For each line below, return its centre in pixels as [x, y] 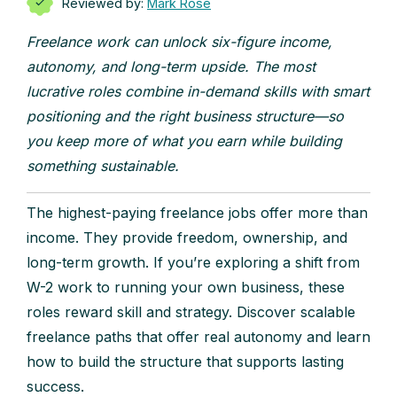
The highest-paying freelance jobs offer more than [197, 213]
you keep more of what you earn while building [184, 141]
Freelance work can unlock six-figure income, [179, 42]
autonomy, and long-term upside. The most [171, 67]
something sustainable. [103, 166]
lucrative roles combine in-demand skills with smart [198, 92]
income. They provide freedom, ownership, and [187, 238]
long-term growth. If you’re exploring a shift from [193, 263]
